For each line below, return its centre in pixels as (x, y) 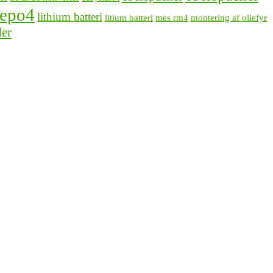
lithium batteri (70, 17)
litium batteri (129, 18)
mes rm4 (172, 18)
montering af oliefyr (229, 18)
